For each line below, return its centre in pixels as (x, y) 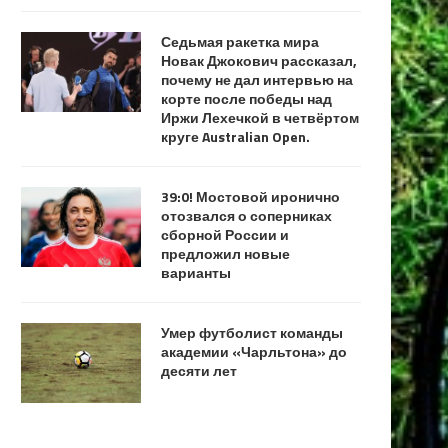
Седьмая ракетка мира (240, 41)
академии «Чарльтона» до (254, 351)
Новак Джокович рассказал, (259, 60)
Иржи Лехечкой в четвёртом (260, 117)
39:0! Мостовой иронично (250, 196)
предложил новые (225, 253)
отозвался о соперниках (246, 215)
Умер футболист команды (252, 332)
